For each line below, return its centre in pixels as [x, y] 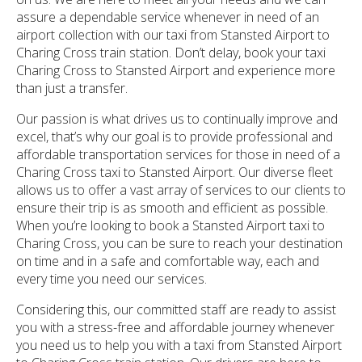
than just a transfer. [72, 88]
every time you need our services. [112, 278]
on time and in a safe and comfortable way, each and [168, 261]
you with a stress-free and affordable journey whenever [175, 327]
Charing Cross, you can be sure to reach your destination [179, 243]
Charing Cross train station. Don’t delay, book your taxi [171, 52]
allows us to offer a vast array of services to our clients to [181, 189]
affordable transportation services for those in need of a [178, 154]
